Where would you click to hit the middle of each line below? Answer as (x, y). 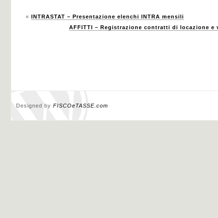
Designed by (35, 106)
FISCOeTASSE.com (81, 106)
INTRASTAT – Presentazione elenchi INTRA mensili (108, 17)
